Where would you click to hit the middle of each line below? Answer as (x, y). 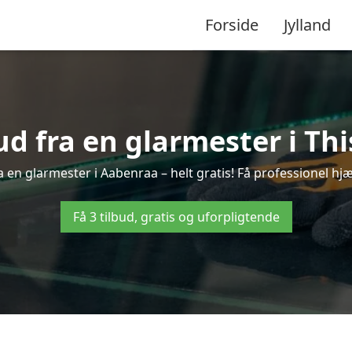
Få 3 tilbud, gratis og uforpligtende (176, 217)
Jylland (307, 24)
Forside (232, 24)
